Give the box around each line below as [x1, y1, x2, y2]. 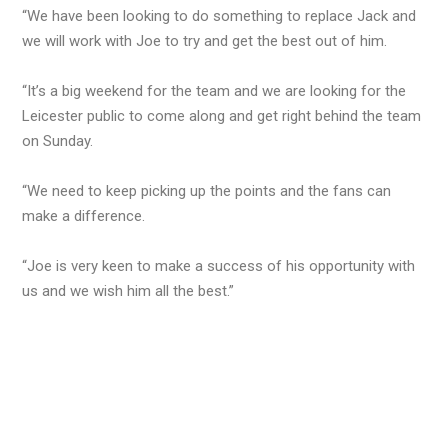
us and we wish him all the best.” [22, 281, 234, 300]
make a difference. [22, 206, 145, 225]
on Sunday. [22, 131, 93, 150]
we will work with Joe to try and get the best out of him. [22, 31, 387, 50]
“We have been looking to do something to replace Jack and [22, 6, 416, 25]
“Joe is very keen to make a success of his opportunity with [22, 256, 415, 275]
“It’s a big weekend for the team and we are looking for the [22, 81, 406, 100]
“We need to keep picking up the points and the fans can [22, 181, 391, 200]
